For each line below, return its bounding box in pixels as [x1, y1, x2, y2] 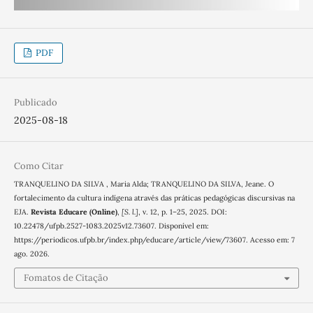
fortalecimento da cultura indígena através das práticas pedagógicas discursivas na [13, 192, 295, 203]
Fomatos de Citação [23, 272, 108, 284]
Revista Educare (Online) [30, 206, 117, 217]
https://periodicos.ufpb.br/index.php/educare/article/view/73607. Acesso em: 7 [13, 234, 295, 245]
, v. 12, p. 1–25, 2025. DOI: [138, 206, 227, 217]
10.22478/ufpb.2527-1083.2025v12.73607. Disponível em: [13, 220, 209, 231]
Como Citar [13, 159, 64, 172]
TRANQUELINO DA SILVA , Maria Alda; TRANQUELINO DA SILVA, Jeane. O [13, 178, 274, 189]
